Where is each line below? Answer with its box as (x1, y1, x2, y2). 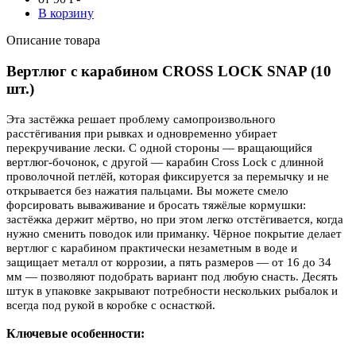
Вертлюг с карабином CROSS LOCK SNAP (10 (6, 62, 331, 79)
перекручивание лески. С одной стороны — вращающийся (6, 141, 312, 155)
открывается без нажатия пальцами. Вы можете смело (6, 184, 288, 198)
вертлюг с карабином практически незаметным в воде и (6, 242, 297, 255)
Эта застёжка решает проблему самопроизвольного (6, 113, 276, 126)
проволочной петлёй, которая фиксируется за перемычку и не (6, 170, 329, 184)
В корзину (38, 6, 94, 20)
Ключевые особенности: (6, 327, 145, 341)
